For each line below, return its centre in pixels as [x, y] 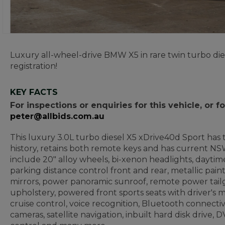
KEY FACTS [34, 92]
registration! [34, 66]
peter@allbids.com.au [57, 116]
